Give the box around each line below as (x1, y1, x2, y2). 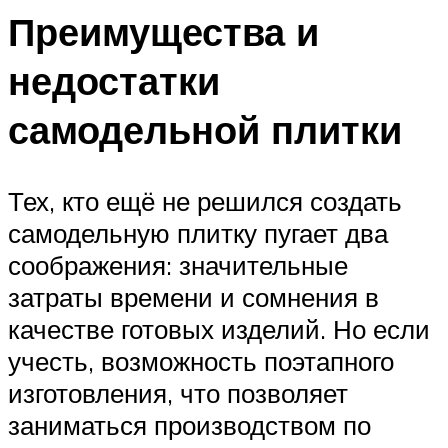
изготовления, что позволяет (8, 377, 348, 410)
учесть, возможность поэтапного (8, 345, 394, 378)
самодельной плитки (8, 104, 402, 154)
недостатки (8, 55, 220, 105)
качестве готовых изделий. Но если (8, 313, 430, 346)
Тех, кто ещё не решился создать (8, 185, 402, 218)
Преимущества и (8, 6, 319, 56)
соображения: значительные (8, 249, 348, 282)
